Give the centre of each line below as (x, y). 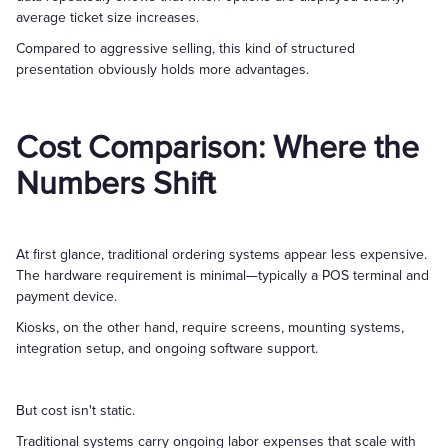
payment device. (66, 296)
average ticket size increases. (107, 17)
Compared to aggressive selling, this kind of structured (185, 48)
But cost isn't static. (75, 410)
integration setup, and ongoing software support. (167, 348)
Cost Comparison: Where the (217, 148)
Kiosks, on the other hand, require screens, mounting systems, (210, 327)
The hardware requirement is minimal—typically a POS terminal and (222, 275)
